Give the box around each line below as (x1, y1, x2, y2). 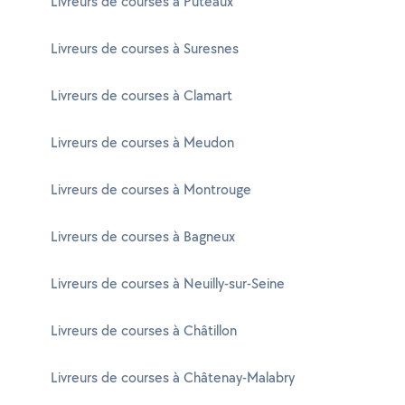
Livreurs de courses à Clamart (51, 86, 232, 105)
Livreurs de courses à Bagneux (51, 227, 235, 246)
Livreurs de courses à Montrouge (51, 180, 251, 199)
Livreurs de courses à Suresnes (51, 39, 239, 58)
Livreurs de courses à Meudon (51, 133, 234, 152)
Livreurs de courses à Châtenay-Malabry (51, 368, 295, 387)
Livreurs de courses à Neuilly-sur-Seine (51, 274, 285, 293)
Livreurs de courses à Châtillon (51, 321, 237, 340)
